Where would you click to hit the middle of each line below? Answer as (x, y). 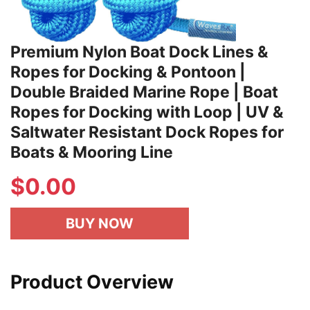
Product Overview (92, 282)
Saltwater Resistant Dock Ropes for (147, 132)
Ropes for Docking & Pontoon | (128, 72)
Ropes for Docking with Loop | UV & (147, 112)
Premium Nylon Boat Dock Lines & (139, 52)
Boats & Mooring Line (92, 152)
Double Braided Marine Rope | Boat (144, 92)
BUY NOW (100, 223)
